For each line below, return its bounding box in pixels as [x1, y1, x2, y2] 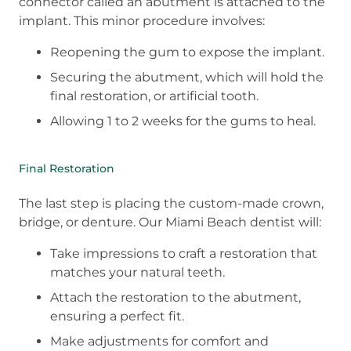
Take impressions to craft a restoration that [50, 246, 317, 262]
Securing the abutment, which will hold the [50, 70, 324, 85]
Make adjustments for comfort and [50, 334, 269, 349]
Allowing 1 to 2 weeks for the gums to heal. [50, 114, 316, 129]
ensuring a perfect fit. [50, 309, 184, 324]
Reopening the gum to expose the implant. [50, 45, 324, 60]
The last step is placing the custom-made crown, [19, 196, 324, 212]
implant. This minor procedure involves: [19, 13, 265, 29]
